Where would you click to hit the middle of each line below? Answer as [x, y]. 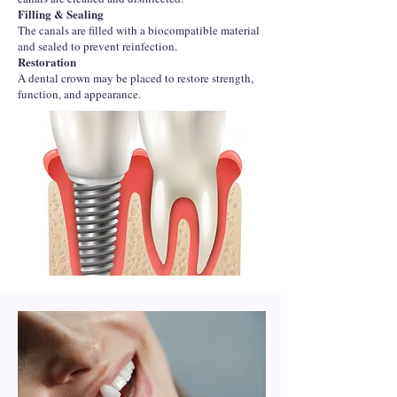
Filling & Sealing [61, 14]
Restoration [47, 62]
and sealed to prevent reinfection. [97, 46]
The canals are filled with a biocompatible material [139, 30]
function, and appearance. [79, 94]
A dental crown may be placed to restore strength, [136, 78]
